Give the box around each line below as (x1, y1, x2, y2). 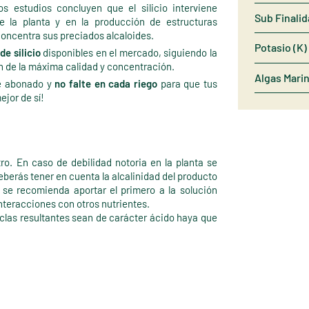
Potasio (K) (254, 41, 307, 54)
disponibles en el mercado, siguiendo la (40, 46, 217, 59)
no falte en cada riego (54, 77, 157, 90)
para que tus (157, 77, 217, 90)
